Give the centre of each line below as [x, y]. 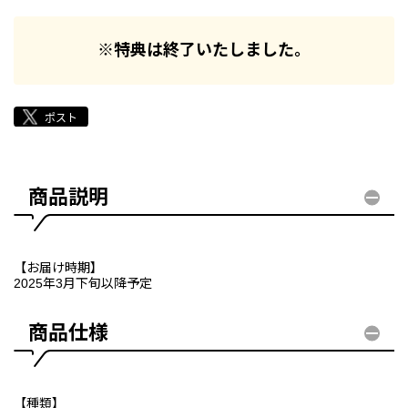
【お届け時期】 [58, 268]
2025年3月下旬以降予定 [83, 284]
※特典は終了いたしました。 [204, 51]
